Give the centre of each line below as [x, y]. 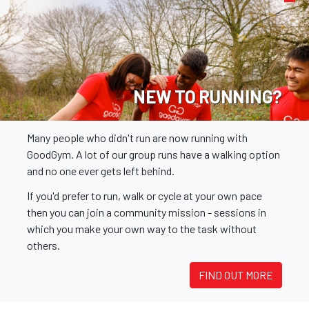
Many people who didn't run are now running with [137, 138]
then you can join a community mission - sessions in [147, 212]
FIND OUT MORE [236, 275]
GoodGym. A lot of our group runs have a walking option [153, 154]
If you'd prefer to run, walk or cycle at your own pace [144, 196]
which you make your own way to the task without [142, 229]
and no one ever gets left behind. [101, 171]
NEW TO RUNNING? [208, 97]
